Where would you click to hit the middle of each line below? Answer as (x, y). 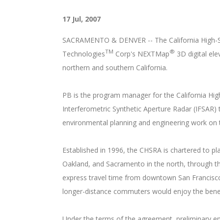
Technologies (84, 54)
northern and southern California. (116, 68)
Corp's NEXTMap (141, 54)
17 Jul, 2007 (82, 19)
